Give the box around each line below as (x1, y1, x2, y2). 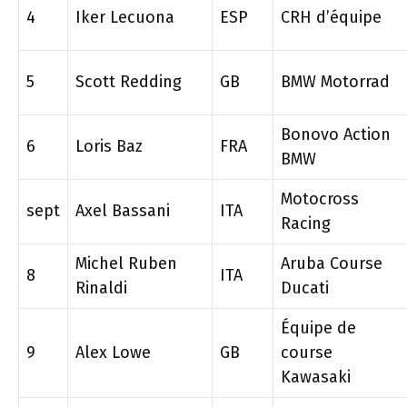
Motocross (281, 189, 359, 209)
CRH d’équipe (281, 7, 382, 27)
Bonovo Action (281, 124, 391, 144)
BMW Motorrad (281, 72, 390, 92)
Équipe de (281, 318, 356, 338)
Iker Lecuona (75, 7, 174, 27)
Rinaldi (75, 278, 127, 298)
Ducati (281, 278, 329, 298)
